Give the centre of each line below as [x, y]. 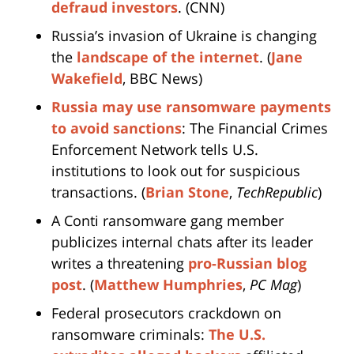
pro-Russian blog [247, 264]
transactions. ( [98, 192]
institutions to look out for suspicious [176, 171]
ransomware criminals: [130, 335]
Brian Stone [187, 192]
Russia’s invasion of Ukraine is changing [184, 36]
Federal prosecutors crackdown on [166, 313]
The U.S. [237, 335]
